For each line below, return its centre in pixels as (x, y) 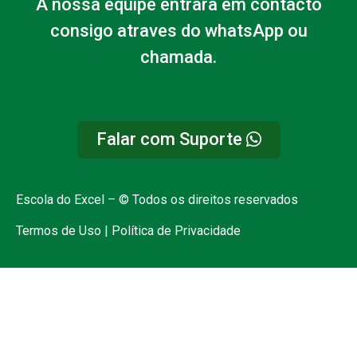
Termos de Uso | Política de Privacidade (128, 230)
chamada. (178, 57)
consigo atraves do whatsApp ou (178, 30)
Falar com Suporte (169, 139)
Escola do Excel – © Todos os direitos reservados (157, 200)
